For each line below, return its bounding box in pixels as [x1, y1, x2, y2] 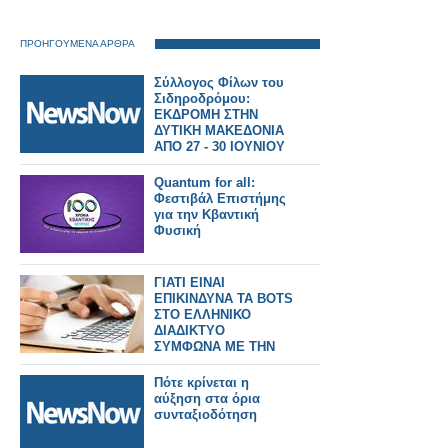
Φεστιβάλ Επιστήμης [154, 191, 286, 206]
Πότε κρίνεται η [154, 375, 249, 390]
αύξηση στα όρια [154, 391, 260, 406]
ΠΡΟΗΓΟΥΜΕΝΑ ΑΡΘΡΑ [20, 38, 135, 49]
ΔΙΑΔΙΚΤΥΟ [154, 323, 225, 338]
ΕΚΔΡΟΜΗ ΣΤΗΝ [154, 107, 258, 122]
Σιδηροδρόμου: [154, 91, 250, 106]
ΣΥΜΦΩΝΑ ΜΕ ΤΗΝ [154, 339, 275, 354]
